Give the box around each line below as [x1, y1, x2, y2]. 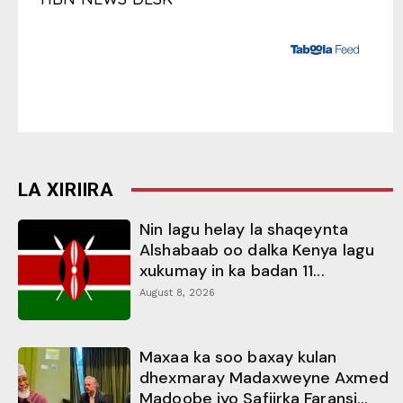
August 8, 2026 [139, 286, 216, 299]
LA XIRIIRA [18, 178, 113, 201]
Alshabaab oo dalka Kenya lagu [139, 238, 375, 261]
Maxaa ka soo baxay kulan [139, 346, 337, 369]
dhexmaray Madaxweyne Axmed [139, 367, 389, 390]
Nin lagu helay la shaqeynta [139, 218, 348, 240]
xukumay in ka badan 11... [139, 259, 325, 282]
